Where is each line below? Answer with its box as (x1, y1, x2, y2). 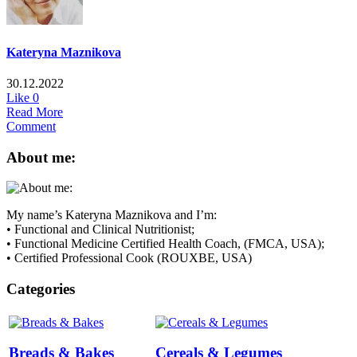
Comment (6, 119, 56, 133)
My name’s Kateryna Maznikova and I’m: (6, 208, 217, 222)
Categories (6, 280, 75, 297)
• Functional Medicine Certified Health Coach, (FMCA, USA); (6, 237, 324, 251)
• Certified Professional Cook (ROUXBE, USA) (6, 251, 252, 265)
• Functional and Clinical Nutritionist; (6, 222, 194, 237)
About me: (6, 148, 76, 166)
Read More (6, 104, 63, 119)
